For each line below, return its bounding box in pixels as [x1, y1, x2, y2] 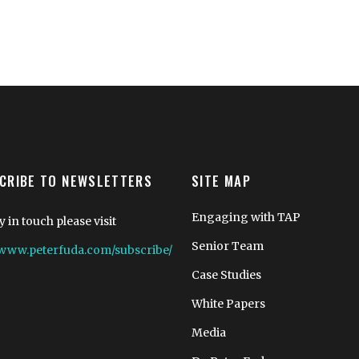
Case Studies [192, 267, 261, 282]
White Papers [192, 296, 265, 311]
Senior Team [192, 238, 264, 253]
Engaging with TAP [192, 209, 301, 224]
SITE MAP [192, 170, 251, 191]
